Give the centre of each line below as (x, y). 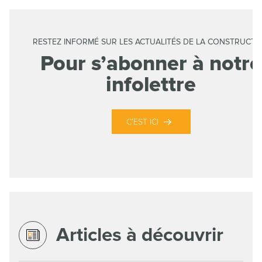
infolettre (151, 85)
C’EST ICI (142, 122)
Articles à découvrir (140, 235)
